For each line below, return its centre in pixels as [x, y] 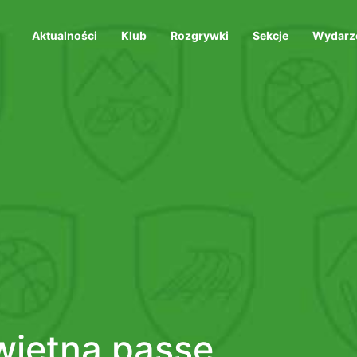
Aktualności [65, 36]
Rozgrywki [200, 36]
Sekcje [271, 36]
